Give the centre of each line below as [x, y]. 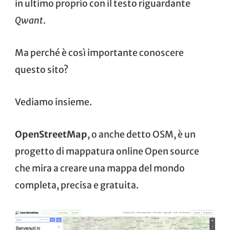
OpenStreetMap [51, 135]
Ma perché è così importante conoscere [99, 53]
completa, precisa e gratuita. [77, 186]
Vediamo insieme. [53, 102]
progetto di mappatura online [80, 152]
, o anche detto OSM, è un [141, 135]
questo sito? [42, 70]
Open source [172, 152]
